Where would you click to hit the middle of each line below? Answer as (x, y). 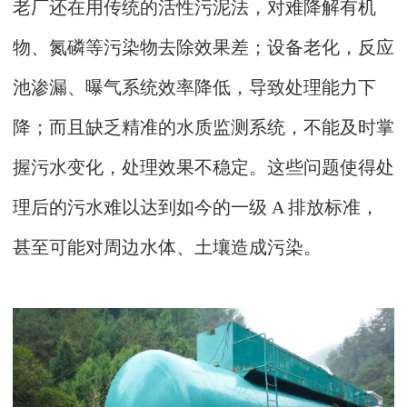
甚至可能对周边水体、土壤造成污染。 (167, 247)
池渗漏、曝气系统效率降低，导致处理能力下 (194, 87)
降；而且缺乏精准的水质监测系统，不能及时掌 (203, 127)
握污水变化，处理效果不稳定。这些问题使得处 (203, 167)
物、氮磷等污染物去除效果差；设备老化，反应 (203, 47)
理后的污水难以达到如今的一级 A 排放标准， (196, 207)
